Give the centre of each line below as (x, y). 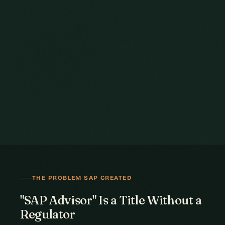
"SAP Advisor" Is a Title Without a (111, 200)
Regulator (48, 214)
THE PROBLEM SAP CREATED (82, 178)
